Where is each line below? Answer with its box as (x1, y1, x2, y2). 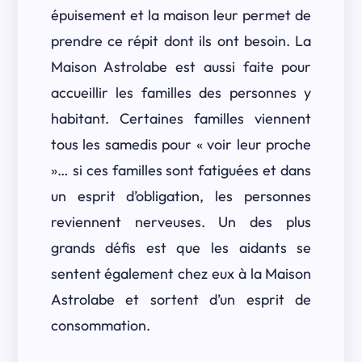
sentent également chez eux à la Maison (50, 264, 312, 283)
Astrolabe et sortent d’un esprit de (50, 290, 312, 309)
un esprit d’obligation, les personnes (50, 187, 312, 205)
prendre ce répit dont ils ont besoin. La (50, 32, 312, 50)
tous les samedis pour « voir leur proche (50, 135, 312, 154)
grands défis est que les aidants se (50, 238, 312, 257)
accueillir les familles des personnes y (50, 83, 312, 102)
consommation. (50, 316, 150, 335)
